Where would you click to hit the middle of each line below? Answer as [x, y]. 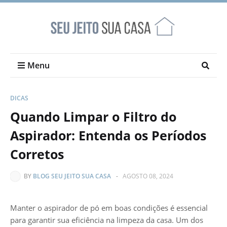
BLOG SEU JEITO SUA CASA [72, 176]
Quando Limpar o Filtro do [93, 117]
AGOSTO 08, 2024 [148, 176]
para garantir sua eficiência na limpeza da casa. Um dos [107, 220]
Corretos [37, 154]
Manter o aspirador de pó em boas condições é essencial [109, 208]
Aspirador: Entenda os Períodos [108, 135]
